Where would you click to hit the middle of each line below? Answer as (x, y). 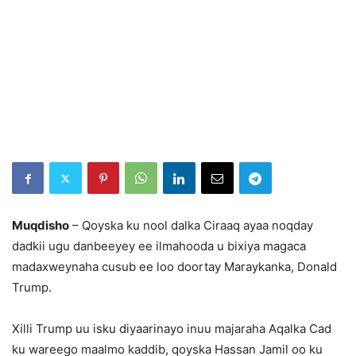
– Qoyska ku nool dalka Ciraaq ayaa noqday (191, 226)
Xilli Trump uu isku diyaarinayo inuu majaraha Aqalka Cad (172, 329)
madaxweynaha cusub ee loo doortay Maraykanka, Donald (174, 267)
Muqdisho (41, 226)
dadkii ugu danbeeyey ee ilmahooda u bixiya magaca (159, 246)
